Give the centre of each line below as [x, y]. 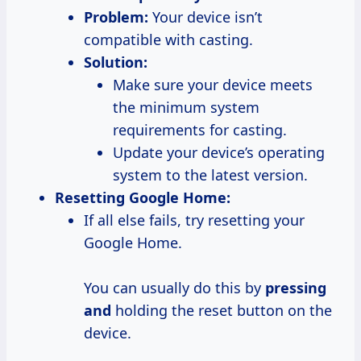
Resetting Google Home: [143, 197]
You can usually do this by [174, 287]
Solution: [116, 62]
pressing [296, 287]
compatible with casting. [168, 39]
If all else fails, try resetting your [194, 220]
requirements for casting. [200, 129]
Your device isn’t [205, 17]
